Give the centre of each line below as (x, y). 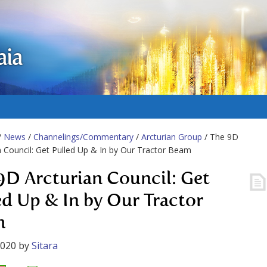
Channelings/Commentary (83, 137)
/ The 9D (220, 137)
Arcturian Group (172, 137)
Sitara (45, 246)
